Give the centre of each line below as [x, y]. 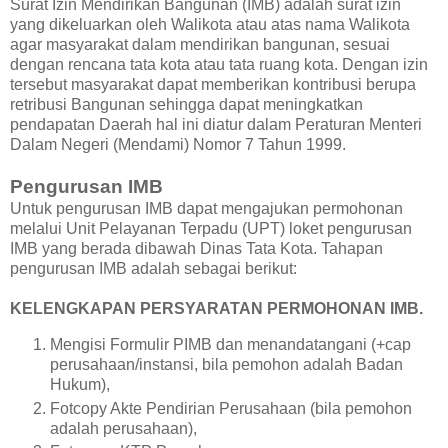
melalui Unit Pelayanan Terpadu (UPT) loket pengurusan [211, 228]
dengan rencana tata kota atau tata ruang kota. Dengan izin [219, 64]
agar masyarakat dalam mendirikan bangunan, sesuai [200, 44]
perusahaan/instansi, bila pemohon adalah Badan [226, 364]
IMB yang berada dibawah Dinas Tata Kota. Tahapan [196, 248]
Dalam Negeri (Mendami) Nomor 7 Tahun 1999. [178, 144]
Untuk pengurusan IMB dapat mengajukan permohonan [206, 208]
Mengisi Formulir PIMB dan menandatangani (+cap [230, 344]
